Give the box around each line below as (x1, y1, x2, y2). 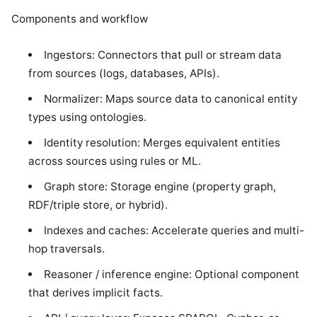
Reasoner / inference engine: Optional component (43, 267, 299, 281)
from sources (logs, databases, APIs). (28, 66, 220, 80)
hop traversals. (28, 241, 105, 255)
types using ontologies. (28, 110, 147, 124)
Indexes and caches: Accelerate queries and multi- (43, 223, 304, 237)
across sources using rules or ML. (28, 154, 202, 168)
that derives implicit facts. (28, 285, 163, 299)
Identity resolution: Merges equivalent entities (43, 135, 280, 149)
